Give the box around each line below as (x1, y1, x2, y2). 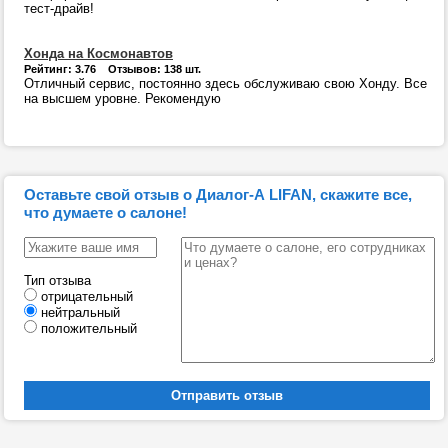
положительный (41, 321, 137, 336)
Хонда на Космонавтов (24, 46, 173, 61)
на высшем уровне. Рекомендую (24, 91, 221, 106)
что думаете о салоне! (24, 204, 187, 221)
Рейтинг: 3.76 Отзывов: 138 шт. (24, 63, 201, 75)
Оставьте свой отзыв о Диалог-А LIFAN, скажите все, (24, 186, 412, 203)
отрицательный (41, 289, 133, 304)
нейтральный (41, 305, 120, 320)
